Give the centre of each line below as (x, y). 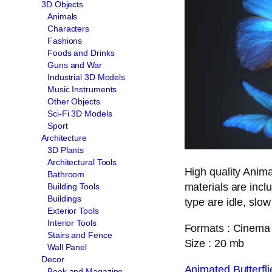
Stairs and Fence (80, 235)
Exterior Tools (73, 210)
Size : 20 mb (214, 243)
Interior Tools (72, 223)
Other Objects (74, 101)
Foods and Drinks (81, 53)
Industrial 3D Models (86, 77)
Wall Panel (67, 247)
